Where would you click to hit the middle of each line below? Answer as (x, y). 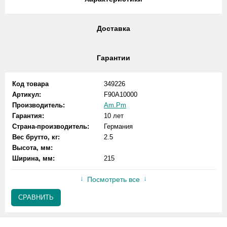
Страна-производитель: (51, 126)
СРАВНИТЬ (36, 197)
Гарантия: (28, 116)
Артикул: (27, 94)
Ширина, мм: (33, 158)
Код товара (30, 84)
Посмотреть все (113, 179)
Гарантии (113, 58)
